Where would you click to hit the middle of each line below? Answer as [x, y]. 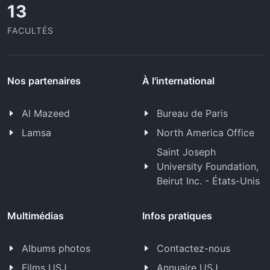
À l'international [178, 81]
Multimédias [36, 216]
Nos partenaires [44, 81]
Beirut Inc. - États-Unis [208, 181]
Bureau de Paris [192, 113]
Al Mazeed [46, 113]
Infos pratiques [177, 216]
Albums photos [56, 248]
